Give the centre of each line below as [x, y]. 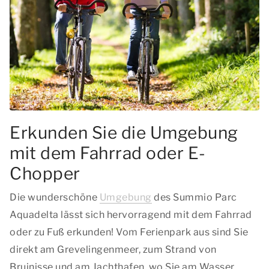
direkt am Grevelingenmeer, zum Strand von [113, 249]
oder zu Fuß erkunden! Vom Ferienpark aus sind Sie [129, 232]
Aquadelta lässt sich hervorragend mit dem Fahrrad [131, 215]
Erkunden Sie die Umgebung [124, 133]
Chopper [45, 174]
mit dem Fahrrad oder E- [108, 153]
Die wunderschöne [55, 197]
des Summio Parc [194, 197]
